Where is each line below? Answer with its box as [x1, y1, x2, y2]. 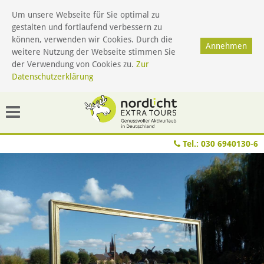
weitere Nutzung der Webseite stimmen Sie [12, 47, 176, 57]
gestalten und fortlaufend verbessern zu [12, 22, 162, 32]
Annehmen [206, 41, 247, 51]
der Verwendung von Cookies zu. [12, 60, 136, 69]
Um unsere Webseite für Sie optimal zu [12, 10, 160, 19]
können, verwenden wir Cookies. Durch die [12, 35, 173, 44]
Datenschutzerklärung [12, 72, 93, 81]
